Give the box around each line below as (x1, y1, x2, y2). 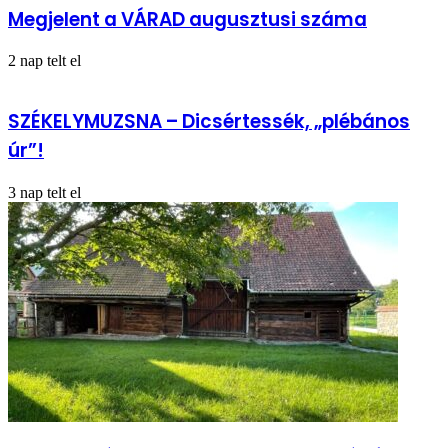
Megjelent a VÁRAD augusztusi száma (8, 5, 367, 33)
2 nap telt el (8, 52, 81, 70)
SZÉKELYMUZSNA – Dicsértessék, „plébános (8, 108, 410, 136)
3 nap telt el (8, 183, 81, 201)
